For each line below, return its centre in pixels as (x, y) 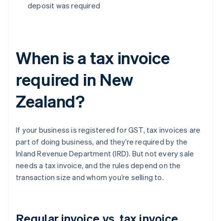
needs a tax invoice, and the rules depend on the (98, 166)
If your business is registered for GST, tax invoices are (108, 130)
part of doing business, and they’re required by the (102, 142)
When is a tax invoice (93, 58)
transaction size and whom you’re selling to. (90, 177)
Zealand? (51, 101)
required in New (74, 79)
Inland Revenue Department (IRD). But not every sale (105, 154)
